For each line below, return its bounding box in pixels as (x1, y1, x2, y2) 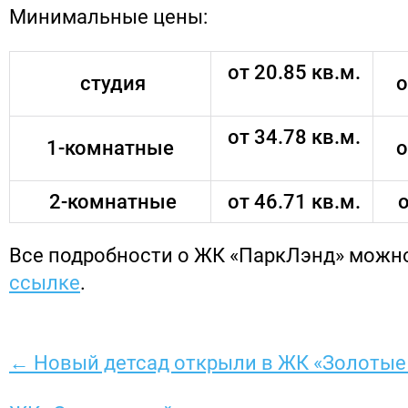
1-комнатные (42, 136, 178, 159)
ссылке (9, 271, 80, 295)
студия (75, 71, 146, 95)
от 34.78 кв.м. (223, 125, 361, 148)
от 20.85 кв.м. (223, 60, 361, 84)
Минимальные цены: (9, 5, 208, 28)
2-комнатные (44, 189, 177, 213)
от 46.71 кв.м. (223, 189, 361, 213)
